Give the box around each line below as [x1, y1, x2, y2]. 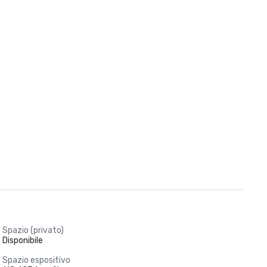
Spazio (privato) [2, 225, 64, 235]
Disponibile [2, 235, 43, 246]
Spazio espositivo [2, 255, 70, 265]
